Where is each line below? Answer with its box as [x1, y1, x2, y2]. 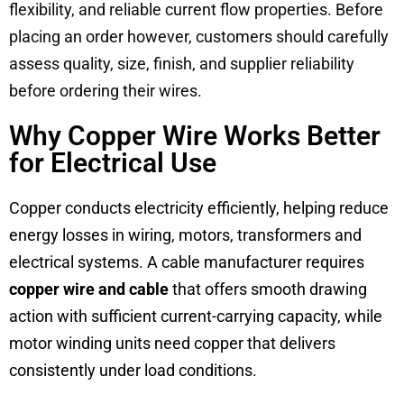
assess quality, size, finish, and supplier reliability [9, 53, 354, 73]
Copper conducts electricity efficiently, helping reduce [9, 197, 389, 217]
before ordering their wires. [9, 80, 202, 100]
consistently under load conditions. [9, 360, 257, 380]
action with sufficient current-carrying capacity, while [9, 306, 382, 326]
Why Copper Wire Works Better [9, 119, 381, 151]
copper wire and [9, 279, 125, 298]
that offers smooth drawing [169, 279, 367, 298]
